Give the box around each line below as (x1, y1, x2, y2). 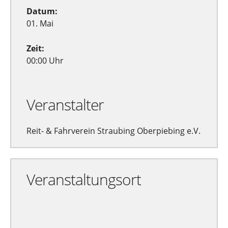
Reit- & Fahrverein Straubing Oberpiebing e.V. (26, 125, 201, 136)
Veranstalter (26, 94, 104, 115)
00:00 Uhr (26, 55, 64, 66)
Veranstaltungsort (26, 169, 141, 190)
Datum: (26, 6, 58, 17)
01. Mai (26, 18, 53, 29)
